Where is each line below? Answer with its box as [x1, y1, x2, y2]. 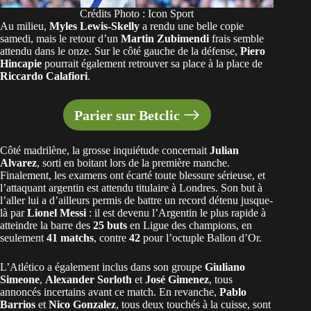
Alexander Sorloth [45, 274, 132, 286]
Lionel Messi [27, 207, 86, 219]
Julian [210, 144, 239, 157]
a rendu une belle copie [140, 20, 244, 33]
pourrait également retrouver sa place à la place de [42, 58, 262, 70]
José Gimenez [145, 274, 209, 286]
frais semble [209, 33, 264, 45]
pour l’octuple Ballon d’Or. [140, 232, 262, 244]
